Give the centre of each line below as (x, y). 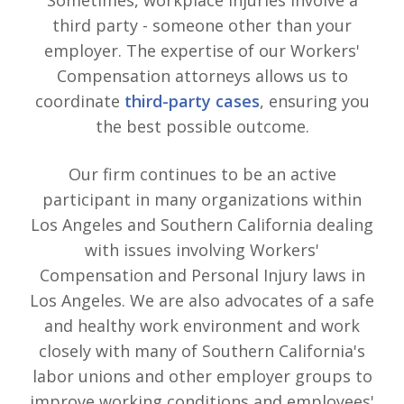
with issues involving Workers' (202, 249)
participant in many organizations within (202, 199)
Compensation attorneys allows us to (202, 75)
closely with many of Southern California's (202, 350)
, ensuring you (314, 101)
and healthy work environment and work (202, 325)
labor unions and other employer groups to (202, 376)
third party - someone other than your (202, 25)
